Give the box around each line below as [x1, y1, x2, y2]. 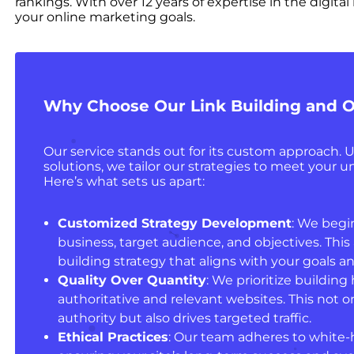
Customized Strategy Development [57, 216, 292, 232]
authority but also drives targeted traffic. [57, 311, 311, 326]
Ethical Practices [57, 330, 168, 345]
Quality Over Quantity [57, 273, 206, 288]
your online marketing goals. [14, 9, 195, 24]
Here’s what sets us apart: [43, 174, 205, 190]
